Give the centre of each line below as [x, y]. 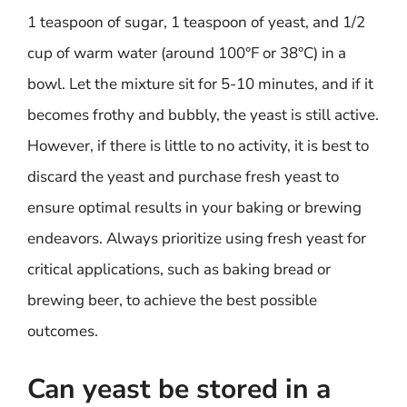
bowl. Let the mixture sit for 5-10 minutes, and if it [200, 84]
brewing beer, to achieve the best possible [172, 300]
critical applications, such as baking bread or [179, 269]
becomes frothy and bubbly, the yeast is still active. [203, 115]
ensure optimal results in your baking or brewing [194, 208]
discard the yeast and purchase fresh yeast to [183, 177]
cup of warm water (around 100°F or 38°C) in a [187, 53]
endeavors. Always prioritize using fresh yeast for [197, 238]
